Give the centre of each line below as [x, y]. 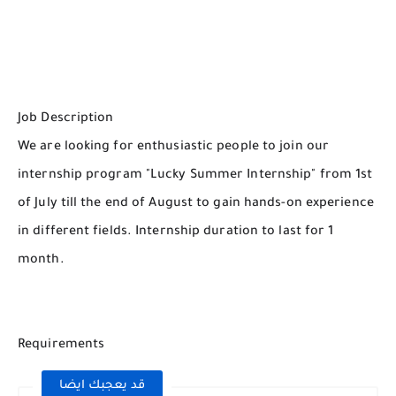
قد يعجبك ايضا [102, 385]
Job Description [66, 119]
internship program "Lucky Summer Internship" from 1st [195, 175]
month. [41, 260]
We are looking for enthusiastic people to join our [174, 147]
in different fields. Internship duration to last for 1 [176, 232]
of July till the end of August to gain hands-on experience [196, 204]
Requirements [61, 345]
